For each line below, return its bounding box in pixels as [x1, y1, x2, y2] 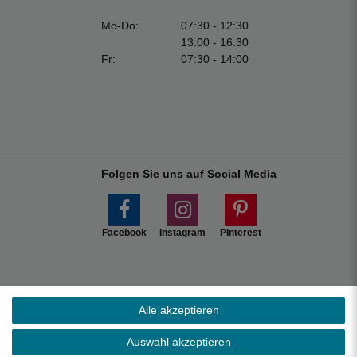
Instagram [159, 226, 206, 238]
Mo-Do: [101, 18, 139, 32]
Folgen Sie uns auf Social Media [101, 167, 277, 180]
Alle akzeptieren [138, 304, 219, 316]
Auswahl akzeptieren [126, 335, 231, 348]
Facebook [102, 226, 147, 238]
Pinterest [220, 226, 261, 238]
